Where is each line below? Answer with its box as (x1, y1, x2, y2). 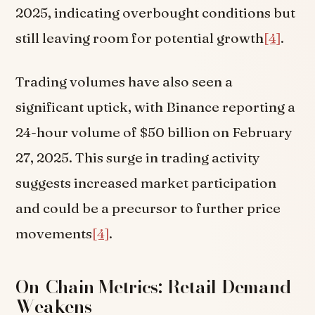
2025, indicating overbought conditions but (15, 4, 296, 22)
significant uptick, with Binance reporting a (15, 98, 296, 115)
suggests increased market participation (15, 174, 277, 191)
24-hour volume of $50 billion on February (15, 123, 293, 141)
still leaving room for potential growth (15, 30, 264, 47)
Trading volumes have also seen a (15, 72, 233, 90)
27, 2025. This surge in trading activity (15, 148, 261, 166)
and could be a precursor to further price (15, 199, 281, 217)
